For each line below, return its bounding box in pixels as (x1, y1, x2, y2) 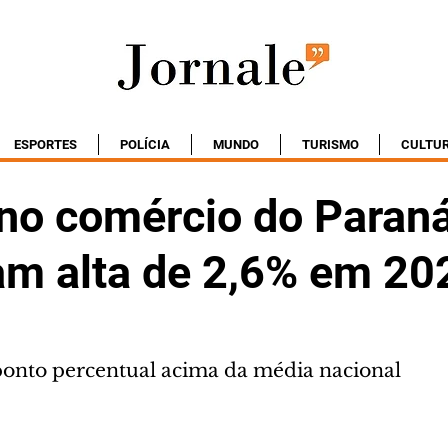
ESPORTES (14, 137, 77, 152)
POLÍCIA (120, 137, 170, 152)
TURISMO (301, 137, 359, 152)
